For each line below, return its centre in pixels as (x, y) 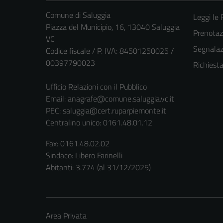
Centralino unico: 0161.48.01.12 (99, 123)
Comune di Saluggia (78, 15)
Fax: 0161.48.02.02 (78, 144)
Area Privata (66, 216)
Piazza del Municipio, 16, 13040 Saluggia (113, 27)
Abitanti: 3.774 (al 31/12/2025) (98, 167)
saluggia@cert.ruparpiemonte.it (114, 111)
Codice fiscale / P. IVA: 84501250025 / (110, 51)
